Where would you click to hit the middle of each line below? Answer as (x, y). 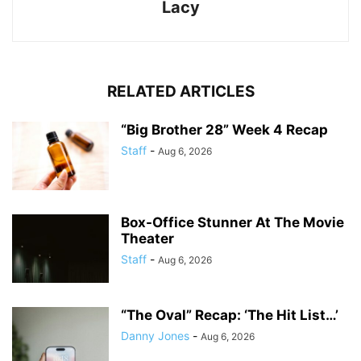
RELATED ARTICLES (180, 91)
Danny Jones (155, 335)
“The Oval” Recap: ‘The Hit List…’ (230, 315)
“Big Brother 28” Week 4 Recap (224, 129)
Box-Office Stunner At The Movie (232, 222)
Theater (147, 238)
